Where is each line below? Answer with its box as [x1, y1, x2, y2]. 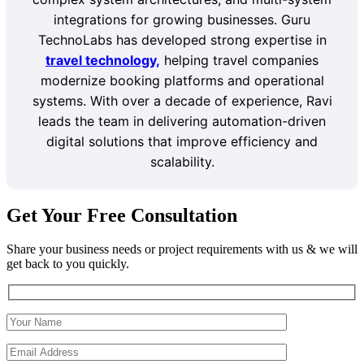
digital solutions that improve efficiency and [46, 132, 318, 149]
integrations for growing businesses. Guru [54, 11, 310, 28]
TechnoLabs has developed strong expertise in [37, 31, 327, 48]
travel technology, [45, 51, 160, 68]
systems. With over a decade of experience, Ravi [32, 92, 332, 109]
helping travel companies [160, 51, 318, 68]
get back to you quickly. [6, 257, 129, 271]
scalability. [149, 153, 214, 170]
